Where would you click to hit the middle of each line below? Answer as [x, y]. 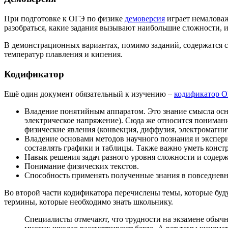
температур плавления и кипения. [63, 54]
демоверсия [145, 19]
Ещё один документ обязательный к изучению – [89, 94]
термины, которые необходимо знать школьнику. [89, 202]
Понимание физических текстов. [82, 166]
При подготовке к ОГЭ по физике [64, 19]
